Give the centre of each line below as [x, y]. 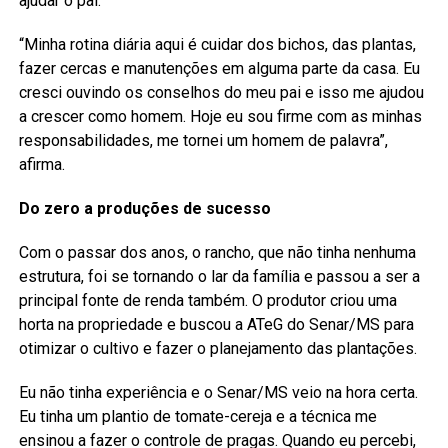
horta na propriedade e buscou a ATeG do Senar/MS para [216, 324]
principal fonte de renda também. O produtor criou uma [207, 300]
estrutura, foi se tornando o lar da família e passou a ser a [219, 276]
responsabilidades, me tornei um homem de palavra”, [203, 140]
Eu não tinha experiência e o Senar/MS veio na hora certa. [218, 392]
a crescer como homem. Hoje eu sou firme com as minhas [220, 116]
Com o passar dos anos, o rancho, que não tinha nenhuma [217, 252]
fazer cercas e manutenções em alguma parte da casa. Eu [219, 68]
